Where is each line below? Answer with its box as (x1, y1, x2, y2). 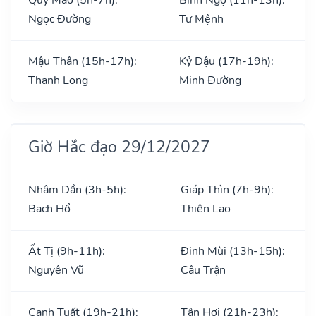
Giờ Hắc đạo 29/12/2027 (28, 135, 210, 158)
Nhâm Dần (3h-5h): (28, 181, 126, 197)
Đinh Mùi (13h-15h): (181, 243, 285, 259)
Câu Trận (181, 262, 226, 278)
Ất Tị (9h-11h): (28, 243, 105, 259)
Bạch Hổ (28, 200, 71, 217)
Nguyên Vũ (28, 262, 84, 278)
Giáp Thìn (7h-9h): (181, 181, 274, 197)
